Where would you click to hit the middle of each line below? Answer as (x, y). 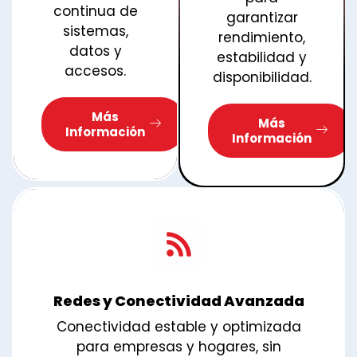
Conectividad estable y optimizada (178, 326)
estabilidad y (262, 57)
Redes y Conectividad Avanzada (178, 300)
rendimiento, (262, 37)
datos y (95, 51)
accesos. (95, 71)
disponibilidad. (262, 77)
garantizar (262, 17)
